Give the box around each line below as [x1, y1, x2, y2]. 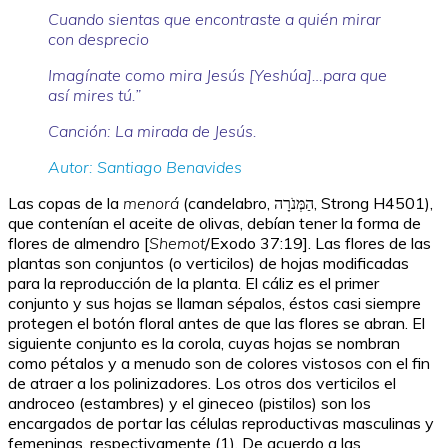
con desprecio [48, 29, 149, 50]
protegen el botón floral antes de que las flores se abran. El [8, 313, 425, 334]
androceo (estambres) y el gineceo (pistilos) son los [8, 393, 371, 414]
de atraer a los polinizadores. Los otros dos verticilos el [8, 373, 396, 394]
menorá [123, 193, 179, 214]
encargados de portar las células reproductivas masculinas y [8, 413, 434, 434]
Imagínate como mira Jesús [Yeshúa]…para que [48, 65, 387, 86]
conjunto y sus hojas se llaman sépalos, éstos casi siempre [8, 293, 421, 314]
